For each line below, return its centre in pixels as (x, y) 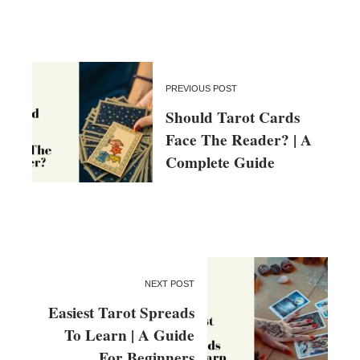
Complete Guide (220, 162)
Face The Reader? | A (239, 139)
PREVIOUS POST (201, 88)
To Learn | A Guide (129, 335)
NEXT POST (170, 283)
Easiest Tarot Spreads (121, 312)
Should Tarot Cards (233, 117)
